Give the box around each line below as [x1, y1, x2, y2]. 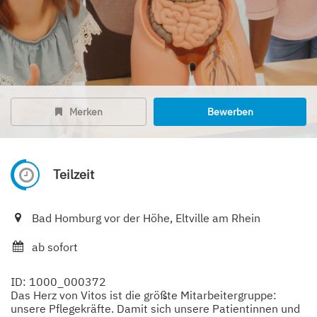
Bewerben [207, 105, 253, 119]
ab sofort [32, 240, 78, 255]
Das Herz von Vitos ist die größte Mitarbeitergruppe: [11, 288, 277, 303]
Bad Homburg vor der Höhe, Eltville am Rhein [32, 211, 260, 226]
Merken [69, 105, 103, 119]
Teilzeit [53, 166, 94, 183]
